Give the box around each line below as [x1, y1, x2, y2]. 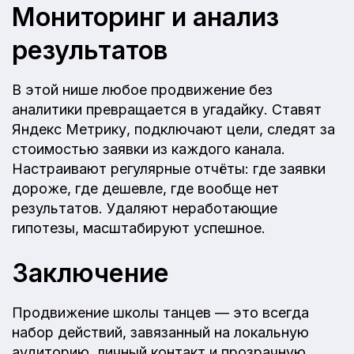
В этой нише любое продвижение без [12, 81, 273, 98]
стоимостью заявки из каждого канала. [12, 140, 285, 157]
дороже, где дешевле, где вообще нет [12, 179, 279, 197]
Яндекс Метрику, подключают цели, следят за [12, 120, 335, 137]
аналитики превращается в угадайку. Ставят [12, 100, 322, 118]
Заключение [12, 257, 169, 288]
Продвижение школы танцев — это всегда [12, 303, 309, 321]
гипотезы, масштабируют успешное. [12, 219, 265, 236]
